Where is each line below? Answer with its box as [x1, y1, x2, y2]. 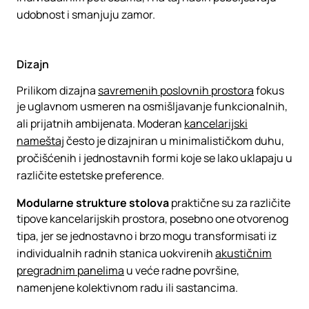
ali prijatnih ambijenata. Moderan [17, 116, 184, 131]
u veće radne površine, [124, 263, 239, 278]
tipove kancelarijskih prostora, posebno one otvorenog [17, 211, 288, 226]
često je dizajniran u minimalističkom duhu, [64, 133, 284, 148]
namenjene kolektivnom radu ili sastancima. [17, 280, 240, 295]
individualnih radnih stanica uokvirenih [17, 246, 215, 261]
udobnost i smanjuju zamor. [17, 7, 157, 22]
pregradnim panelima [17, 263, 124, 278]
